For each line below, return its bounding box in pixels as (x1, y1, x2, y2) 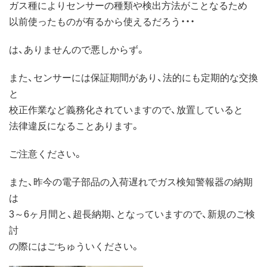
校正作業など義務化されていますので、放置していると (9, 101, 243, 116)
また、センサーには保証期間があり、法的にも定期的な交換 (9, 69, 258, 84)
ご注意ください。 (9, 145, 83, 160)
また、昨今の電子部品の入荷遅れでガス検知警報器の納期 (9, 173, 253, 188)
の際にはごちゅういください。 (9, 238, 140, 253)
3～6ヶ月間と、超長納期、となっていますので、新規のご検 (9, 206, 255, 221)
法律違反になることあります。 (9, 117, 140, 132)
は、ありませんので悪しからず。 (9, 41, 145, 56)
